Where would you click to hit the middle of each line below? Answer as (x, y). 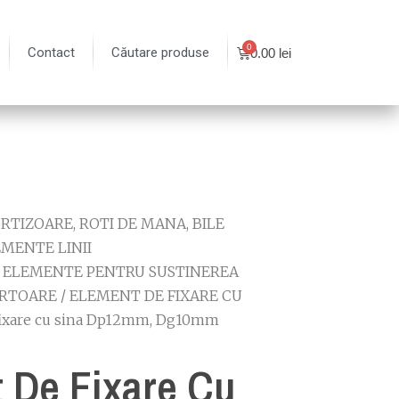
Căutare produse (161, 53)
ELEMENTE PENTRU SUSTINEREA (121, 272)
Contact (52, 53)
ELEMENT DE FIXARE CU (156, 296)
